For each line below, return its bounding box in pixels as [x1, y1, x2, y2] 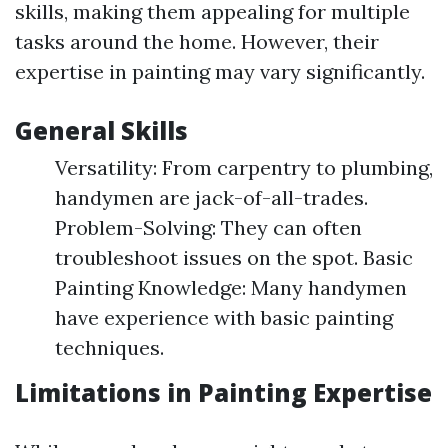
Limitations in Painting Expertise [15, 376, 432, 409]
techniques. [55, 335, 164, 360]
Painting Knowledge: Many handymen [55, 275, 407, 300]
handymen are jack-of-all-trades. [55, 185, 368, 210]
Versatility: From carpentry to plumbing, [55, 155, 433, 180]
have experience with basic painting [55, 305, 393, 330]
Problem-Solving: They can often [55, 215, 362, 240]
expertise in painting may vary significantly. [15, 59, 425, 84]
